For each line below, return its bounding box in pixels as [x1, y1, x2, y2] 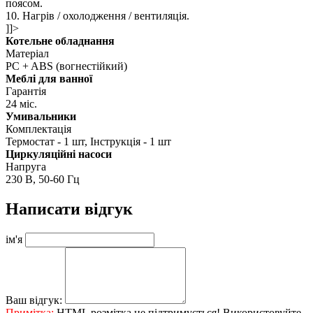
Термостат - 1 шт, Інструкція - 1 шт [6, 135, 171, 147]
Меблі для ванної [6, 72, 92, 85]
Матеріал [6, 47, 49, 59]
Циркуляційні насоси [6, 147, 112, 160]
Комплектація [6, 122, 71, 135]
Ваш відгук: [6, 293, 62, 306]
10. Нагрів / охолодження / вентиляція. [6, 9, 189, 22]
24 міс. [6, 97, 37, 110]
